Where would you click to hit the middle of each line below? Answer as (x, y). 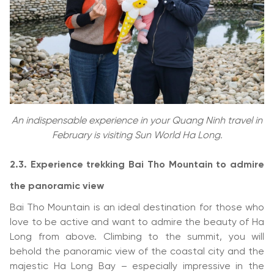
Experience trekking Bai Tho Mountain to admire (147, 165)
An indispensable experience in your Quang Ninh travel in (137, 121)
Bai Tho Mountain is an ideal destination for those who (137, 208)
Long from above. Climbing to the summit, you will (137, 237)
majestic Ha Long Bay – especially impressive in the (137, 266)
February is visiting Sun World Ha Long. (137, 135)
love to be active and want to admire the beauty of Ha (137, 222)
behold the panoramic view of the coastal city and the (137, 252)
